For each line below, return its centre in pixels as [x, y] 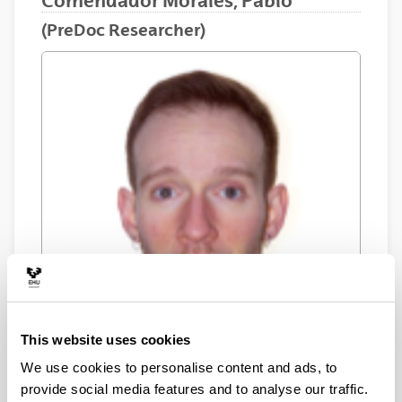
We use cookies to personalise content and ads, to [179, 367]
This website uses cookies [106, 339]
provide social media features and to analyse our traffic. [195, 389]
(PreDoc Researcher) [123, 30]
